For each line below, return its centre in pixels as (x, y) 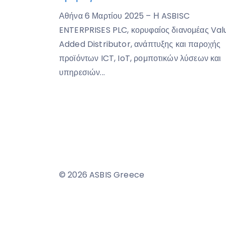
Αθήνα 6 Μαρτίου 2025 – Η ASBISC (124, 16)
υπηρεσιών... (82, 73)
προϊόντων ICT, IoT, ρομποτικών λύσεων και (140, 59)
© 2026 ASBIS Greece (102, 175)
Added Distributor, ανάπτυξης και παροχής (140, 44)
